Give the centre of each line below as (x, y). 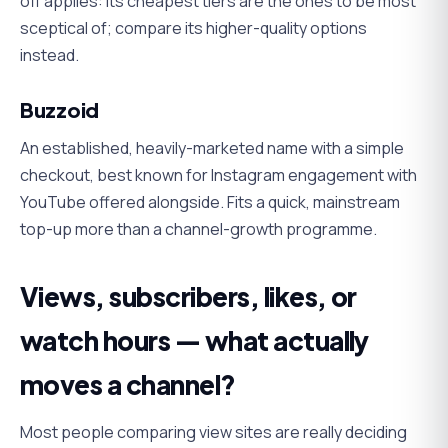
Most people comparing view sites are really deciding (213, 431)
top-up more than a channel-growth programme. (198, 228)
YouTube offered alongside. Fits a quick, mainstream (210, 201)
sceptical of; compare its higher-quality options (193, 27)
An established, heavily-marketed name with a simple (212, 147)
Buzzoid (59, 109)
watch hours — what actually (194, 340)
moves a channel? (128, 384)
